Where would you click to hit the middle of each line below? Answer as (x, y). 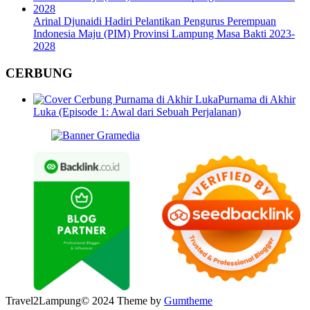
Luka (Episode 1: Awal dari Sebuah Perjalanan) (137, 112)
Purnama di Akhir (257, 100)
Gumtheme (188, 300)
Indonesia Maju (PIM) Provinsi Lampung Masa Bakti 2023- (164, 33)
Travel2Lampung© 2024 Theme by (85, 300)
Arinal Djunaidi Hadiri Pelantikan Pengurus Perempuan (155, 21)
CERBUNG (39, 73)
